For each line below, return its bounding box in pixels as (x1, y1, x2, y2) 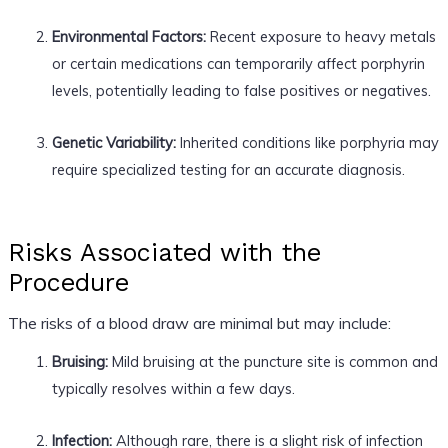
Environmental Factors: (51, 26, 206, 46)
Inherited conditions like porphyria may (175, 132, 439, 152)
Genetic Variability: (51, 132, 176, 152)
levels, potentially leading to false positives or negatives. (51, 80, 431, 100)
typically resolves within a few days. (51, 378, 295, 398)
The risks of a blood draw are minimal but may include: (7, 312, 391, 333)
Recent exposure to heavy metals (205, 26, 436, 46)
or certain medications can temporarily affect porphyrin (51, 53, 425, 73)
